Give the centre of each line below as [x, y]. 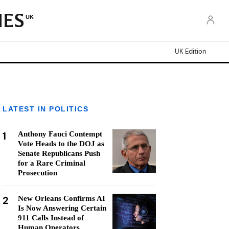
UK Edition [190, 51]
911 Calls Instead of [51, 218]
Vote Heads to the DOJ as [61, 144]
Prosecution [38, 173]
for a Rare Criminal [52, 163]
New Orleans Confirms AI [62, 198]
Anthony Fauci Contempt [60, 134]
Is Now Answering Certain [62, 208]
